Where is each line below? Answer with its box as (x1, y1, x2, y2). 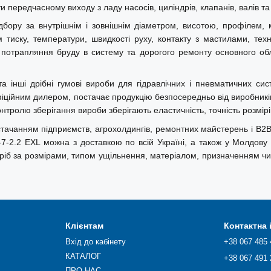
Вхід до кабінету (65, 237, 126, 246)
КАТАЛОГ (65, 252, 101, 261)
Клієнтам (65, 221, 103, 230)
